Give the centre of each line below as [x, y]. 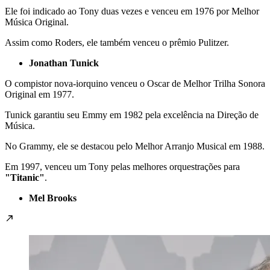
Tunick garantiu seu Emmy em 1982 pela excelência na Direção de [132, 115]
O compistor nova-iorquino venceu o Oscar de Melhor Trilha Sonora [135, 83]
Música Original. [37, 22]
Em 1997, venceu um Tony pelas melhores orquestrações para [122, 166]
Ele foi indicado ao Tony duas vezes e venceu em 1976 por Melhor [132, 11]
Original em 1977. [39, 94]
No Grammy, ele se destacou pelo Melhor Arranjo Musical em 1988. [135, 146]
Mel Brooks [53, 198]
